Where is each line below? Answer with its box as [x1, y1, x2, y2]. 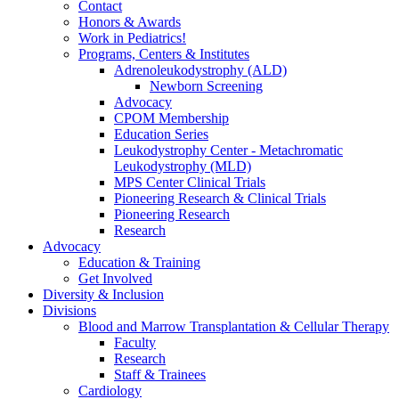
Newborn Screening [150, 77, 263, 94]
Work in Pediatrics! [78, 29, 186, 45]
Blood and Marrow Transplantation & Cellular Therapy [78, 318, 389, 334]
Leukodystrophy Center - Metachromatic [114, 142, 343, 158]
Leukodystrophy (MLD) [114, 158, 251, 174]
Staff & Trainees [114, 366, 206, 382]
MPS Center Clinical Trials [114, 174, 265, 190]
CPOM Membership [114, 110, 229, 126]
